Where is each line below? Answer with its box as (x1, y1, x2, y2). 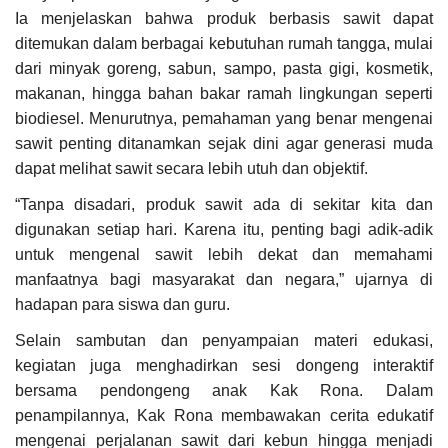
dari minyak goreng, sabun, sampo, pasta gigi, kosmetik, (15, 60, 433, 78)
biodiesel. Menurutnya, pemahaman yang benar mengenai (15, 110, 433, 128)
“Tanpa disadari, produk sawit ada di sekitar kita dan (15, 196, 433, 214)
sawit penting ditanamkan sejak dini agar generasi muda (15, 135, 433, 153)
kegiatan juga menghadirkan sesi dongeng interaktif (15, 357, 433, 375)
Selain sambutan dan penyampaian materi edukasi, (15, 332, 433, 350)
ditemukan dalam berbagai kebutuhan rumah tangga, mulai (15, 35, 433, 53)
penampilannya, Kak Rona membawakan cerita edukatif (15, 407, 433, 425)
